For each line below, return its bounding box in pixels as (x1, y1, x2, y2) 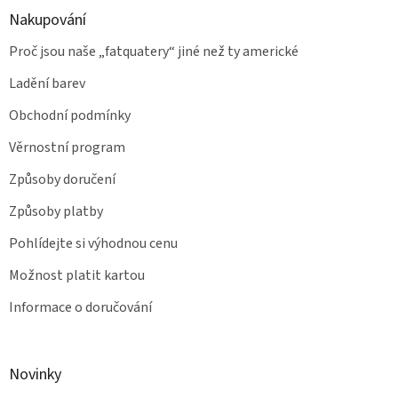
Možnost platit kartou (9, 265, 145, 285)
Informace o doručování (9, 297, 152, 317)
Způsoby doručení (9, 169, 115, 189)
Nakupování (9, 8, 86, 31)
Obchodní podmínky (9, 105, 131, 125)
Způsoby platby (9, 201, 103, 221)
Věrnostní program (9, 137, 125, 157)
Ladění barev (9, 73, 85, 93)
